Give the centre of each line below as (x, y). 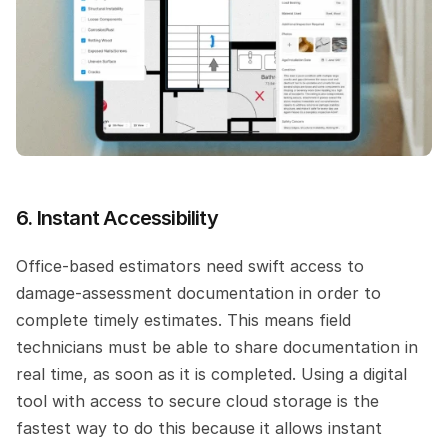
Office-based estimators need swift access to (190, 265)
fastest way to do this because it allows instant (199, 427)
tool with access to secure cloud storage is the (197, 400)
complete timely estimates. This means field (183, 319)
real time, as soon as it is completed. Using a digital (211, 373)
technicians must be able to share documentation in (217, 346)
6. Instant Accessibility (117, 217)
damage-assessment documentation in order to (198, 292)
